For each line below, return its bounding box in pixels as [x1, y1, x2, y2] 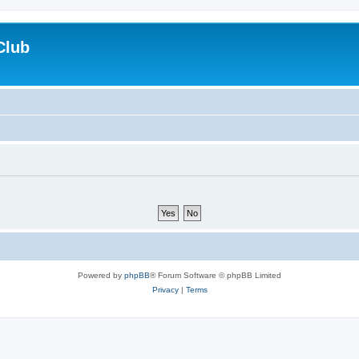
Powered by [78, 270, 124, 280]
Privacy [151, 284, 179, 294]
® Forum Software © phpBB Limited [150, 270, 281, 280]
